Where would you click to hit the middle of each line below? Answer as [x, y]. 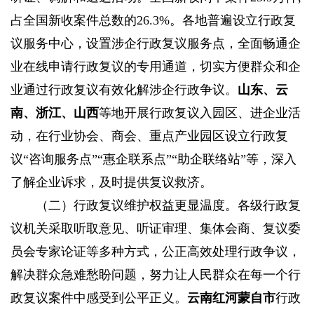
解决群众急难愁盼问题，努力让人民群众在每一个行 [156, 275]
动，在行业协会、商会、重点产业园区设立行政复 [149, 136]
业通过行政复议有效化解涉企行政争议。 [124, 90]
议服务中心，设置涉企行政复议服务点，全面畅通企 [156, 44]
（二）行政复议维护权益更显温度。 [137, 206]
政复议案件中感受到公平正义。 [99, 298]
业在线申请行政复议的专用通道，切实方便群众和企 [156, 67]
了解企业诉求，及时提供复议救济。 [111, 183]
